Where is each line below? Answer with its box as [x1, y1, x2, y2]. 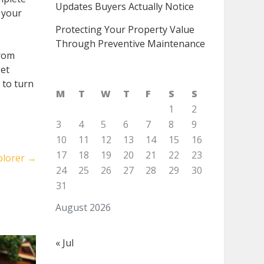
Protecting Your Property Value [55, 23, 194, 36]
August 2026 [55, 201, 111, 214]
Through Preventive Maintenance [55, 37, 205, 50]
